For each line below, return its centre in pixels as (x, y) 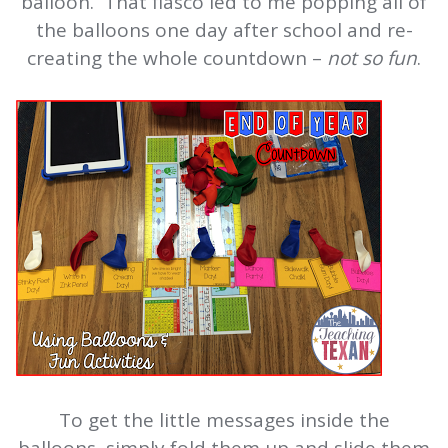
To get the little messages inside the (224, 420)
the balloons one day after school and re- (224, 30)
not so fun (372, 58)
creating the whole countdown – (177, 58)
